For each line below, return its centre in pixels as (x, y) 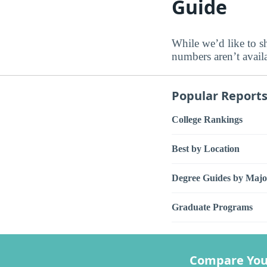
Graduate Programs (212, 207)
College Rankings (207, 120)
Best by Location (206, 149)
